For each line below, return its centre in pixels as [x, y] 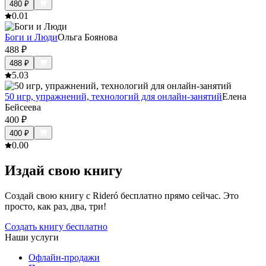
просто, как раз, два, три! [56, 207]
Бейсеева [23, 107]
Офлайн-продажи [64, 258]
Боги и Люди [31, 37]
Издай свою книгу [64, 171]
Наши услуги [32, 237]
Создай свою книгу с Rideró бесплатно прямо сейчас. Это [122, 196]
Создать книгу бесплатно [56, 227]
